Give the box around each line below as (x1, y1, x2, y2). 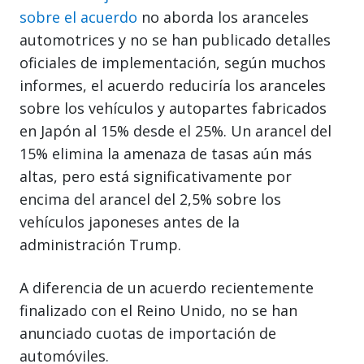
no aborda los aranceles (137, 6, 309, 27)
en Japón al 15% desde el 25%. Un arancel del (19, 120, 331, 141)
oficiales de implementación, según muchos (19, 52, 326, 72)
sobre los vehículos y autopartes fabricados (19, 97, 327, 118)
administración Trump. (19, 234, 181, 254)
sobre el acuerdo (19, 6, 137, 27)
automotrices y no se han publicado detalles (19, 29, 331, 50)
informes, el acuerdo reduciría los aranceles (19, 75, 326, 95)
